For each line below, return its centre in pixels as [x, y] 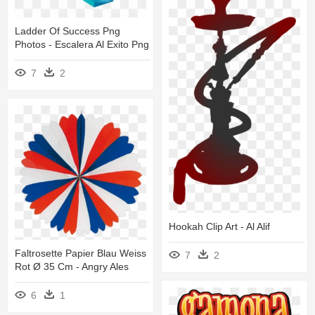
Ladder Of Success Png [67, 31]
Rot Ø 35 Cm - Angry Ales [72, 266]
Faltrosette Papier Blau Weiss [81, 253]
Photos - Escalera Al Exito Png [82, 45]
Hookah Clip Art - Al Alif [219, 227]
